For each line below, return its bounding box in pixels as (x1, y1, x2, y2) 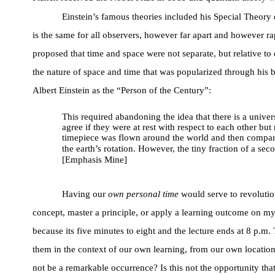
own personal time (107, 189, 179, 199)
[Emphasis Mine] (61, 155, 127, 165)
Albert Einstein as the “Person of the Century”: (32, 85, 211, 96)
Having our (61, 189, 108, 199)
